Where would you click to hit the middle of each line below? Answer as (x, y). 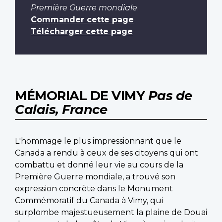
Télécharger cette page (82, 32)
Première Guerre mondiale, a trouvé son (95, 177)
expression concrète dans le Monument (94, 189)
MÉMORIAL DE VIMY (82, 96)
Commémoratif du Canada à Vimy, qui (89, 201)
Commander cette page (82, 20)
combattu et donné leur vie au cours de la (99, 165)
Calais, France (61, 110)
